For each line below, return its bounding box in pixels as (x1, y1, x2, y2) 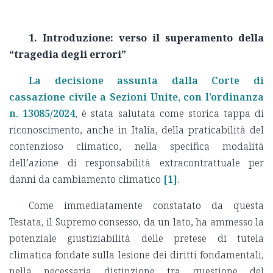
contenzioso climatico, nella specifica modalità (9, 139, 264, 153)
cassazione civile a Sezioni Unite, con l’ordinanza (9, 90, 264, 104)
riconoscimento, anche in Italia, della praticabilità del (9, 122, 264, 136)
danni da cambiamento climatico (9, 172, 161, 186)
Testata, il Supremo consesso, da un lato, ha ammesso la (9, 214, 264, 229)
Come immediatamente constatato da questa (29, 198, 264, 212)
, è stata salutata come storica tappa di (75, 106, 264, 120)
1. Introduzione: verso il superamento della (29, 30, 264, 44)
